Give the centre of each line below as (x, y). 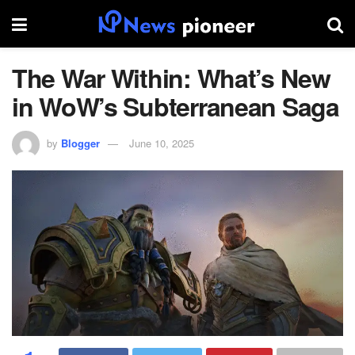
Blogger (80, 143)
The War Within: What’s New (171, 78)
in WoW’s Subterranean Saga (176, 106)
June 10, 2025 (162, 143)
